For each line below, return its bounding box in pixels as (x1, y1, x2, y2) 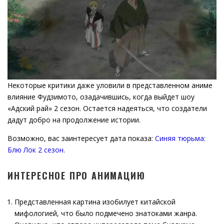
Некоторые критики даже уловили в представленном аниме (7, 80, 212, 90)
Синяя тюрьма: (155, 133, 205, 143)
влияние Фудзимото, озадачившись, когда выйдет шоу (7, 92, 194, 101)
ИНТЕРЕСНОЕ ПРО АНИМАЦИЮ (7, 169, 145, 182)
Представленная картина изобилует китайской (14, 197, 175, 206)
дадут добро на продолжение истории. (7, 115, 140, 124)
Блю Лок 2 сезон (7, 145, 63, 154)
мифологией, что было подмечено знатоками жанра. (14, 208, 197, 218)
